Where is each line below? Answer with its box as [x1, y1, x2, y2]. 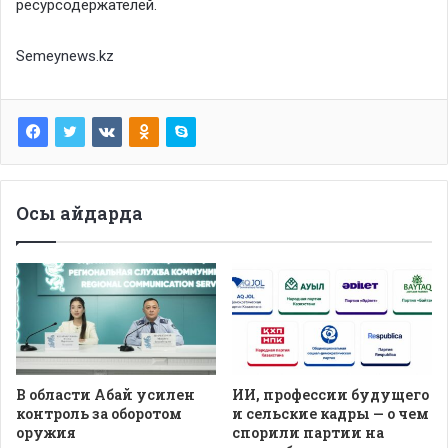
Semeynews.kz [16, 46, 114, 65]
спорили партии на [232, 423, 384, 443]
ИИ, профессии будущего [232, 385, 429, 405]
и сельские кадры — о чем [232, 404, 429, 424]
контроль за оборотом [16, 404, 182, 424]
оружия [16, 423, 76, 443]
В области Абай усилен [16, 385, 195, 405]
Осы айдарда [16, 200, 143, 225]
